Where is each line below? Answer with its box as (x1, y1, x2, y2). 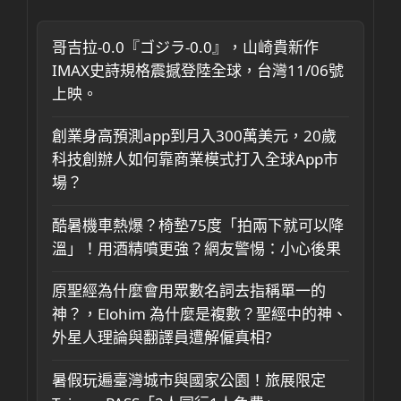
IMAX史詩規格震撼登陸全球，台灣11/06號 (52, 59, 344, 81)
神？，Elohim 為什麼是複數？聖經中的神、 (52, 303, 347, 324)
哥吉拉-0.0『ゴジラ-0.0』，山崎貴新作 (52, 36, 319, 57)
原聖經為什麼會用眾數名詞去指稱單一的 (52, 280, 326, 301)
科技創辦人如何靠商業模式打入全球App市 (52, 149, 338, 169)
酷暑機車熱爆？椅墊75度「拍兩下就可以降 (52, 214, 344, 235)
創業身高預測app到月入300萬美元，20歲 (52, 125, 337, 146)
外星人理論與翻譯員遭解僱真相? (52, 327, 271, 347)
